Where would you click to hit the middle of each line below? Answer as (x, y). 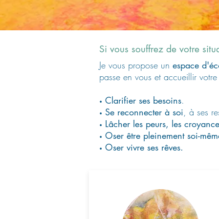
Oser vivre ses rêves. (144, 147)
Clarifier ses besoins (143, 100)
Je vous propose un (136, 65)
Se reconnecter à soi (144, 112)
